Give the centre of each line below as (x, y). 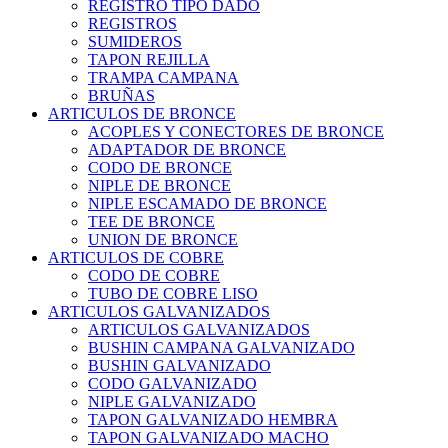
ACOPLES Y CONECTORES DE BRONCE (236, 132)
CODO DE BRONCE (160, 168)
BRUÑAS (121, 96)
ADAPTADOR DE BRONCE (187, 150)
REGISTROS (132, 24)
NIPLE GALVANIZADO (172, 402)
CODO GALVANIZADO (172, 384)
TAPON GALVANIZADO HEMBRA (213, 420)
